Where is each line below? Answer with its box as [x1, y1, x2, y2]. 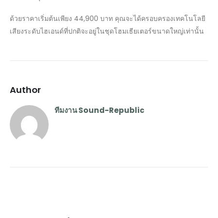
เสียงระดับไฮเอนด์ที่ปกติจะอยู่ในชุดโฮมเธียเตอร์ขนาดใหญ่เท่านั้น [10, 26, 204, 36]
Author [10, 84, 41, 96]
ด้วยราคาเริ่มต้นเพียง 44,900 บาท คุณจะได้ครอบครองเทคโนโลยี [10, 14, 205, 24]
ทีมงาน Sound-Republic [54, 105, 145, 116]
